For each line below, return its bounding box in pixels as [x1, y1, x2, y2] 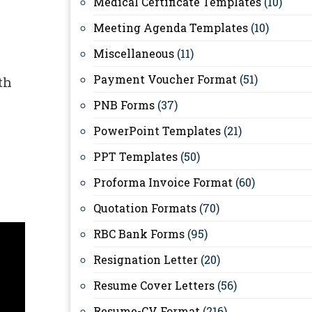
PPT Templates [93, 149, 178, 164]
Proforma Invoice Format [93, 175, 233, 189]
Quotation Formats [93, 201, 196, 215]
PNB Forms [93, 97, 155, 112]
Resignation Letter [93, 252, 198, 267]
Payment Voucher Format [93, 72, 237, 86]
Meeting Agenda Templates [93, 20, 248, 35]
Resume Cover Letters [93, 278, 214, 292]
